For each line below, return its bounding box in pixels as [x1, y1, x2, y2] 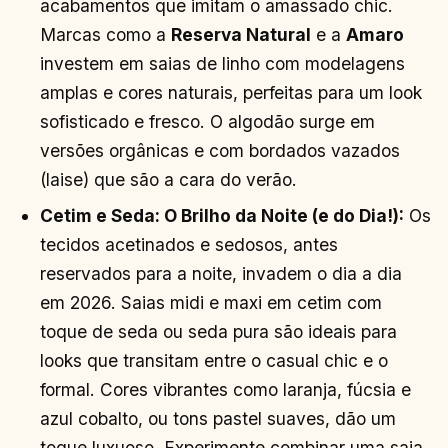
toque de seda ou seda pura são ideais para [40, 321, 398, 343]
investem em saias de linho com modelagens [40, 53, 406, 75]
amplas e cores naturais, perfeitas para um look [40, 82, 423, 104]
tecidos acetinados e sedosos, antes [40, 234, 339, 256]
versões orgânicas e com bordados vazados [40, 140, 401, 162]
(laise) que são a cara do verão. [40, 169, 298, 191]
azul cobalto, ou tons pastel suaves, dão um [40, 408, 397, 430]
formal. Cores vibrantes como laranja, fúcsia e [40, 379, 412, 401]
